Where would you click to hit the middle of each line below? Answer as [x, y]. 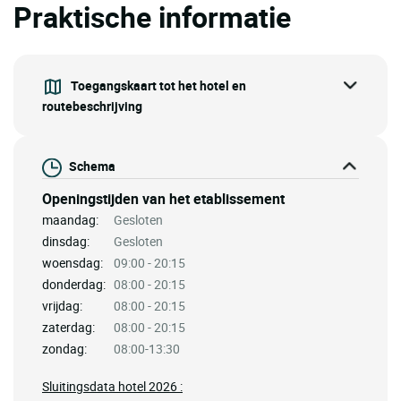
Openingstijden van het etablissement [163, 198]
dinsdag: [66, 241]
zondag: [64, 348]
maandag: [70, 219]
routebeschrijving [92, 106]
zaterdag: [68, 327]
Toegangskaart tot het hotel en [158, 85]
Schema [92, 166]
